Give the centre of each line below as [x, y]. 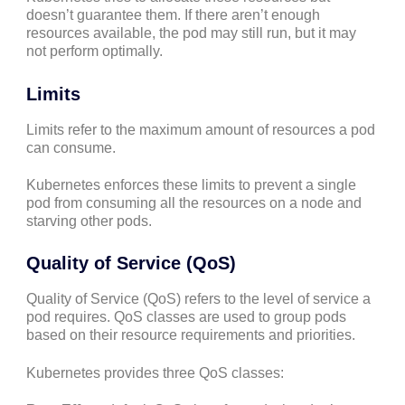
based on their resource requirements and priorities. [191, 335]
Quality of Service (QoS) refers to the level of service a [198, 299]
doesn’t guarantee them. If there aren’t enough [173, 15]
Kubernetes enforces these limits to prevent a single [191, 185]
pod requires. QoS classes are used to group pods [186, 317]
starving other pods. [89, 221]
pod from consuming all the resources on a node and [194, 203]
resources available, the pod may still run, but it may [191, 33]
